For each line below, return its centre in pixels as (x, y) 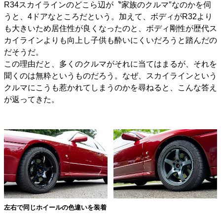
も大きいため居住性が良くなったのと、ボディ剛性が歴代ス (110, 28)
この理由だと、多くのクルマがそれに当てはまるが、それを (110, 64)
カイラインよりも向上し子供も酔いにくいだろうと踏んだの (110, 40)
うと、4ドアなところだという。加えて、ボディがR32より (108, 16)
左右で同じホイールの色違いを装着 (55, 207)
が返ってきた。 (32, 99)
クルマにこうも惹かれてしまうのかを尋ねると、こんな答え (110, 87)
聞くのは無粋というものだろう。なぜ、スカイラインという (110, 75)
